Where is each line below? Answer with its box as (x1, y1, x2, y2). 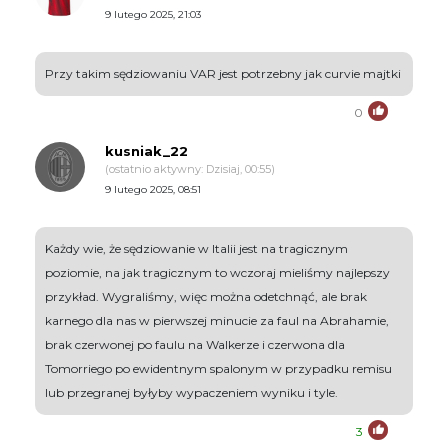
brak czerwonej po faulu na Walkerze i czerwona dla (45, 337, 345, 353)
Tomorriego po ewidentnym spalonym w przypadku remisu (45, 361, 392, 377)
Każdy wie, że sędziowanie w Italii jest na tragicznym (45, 241, 348, 257)
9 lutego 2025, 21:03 (105, 8, 201, 22)
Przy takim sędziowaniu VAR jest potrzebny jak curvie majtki (45, 66, 401, 82)
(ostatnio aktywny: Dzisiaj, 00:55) (105, 162, 275, 177)
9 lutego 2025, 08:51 (105, 183, 201, 197)
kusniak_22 (105, 143, 188, 160)
